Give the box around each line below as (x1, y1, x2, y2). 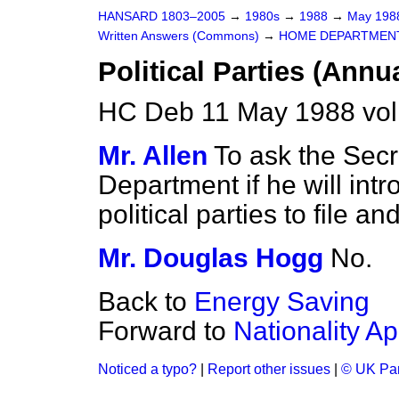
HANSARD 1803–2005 (98, 10, 225, 23)
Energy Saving (194, 287, 370, 316)
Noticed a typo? (98, 362, 197, 377)
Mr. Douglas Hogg (98, 243, 323, 273)
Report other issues (208, 362, 330, 377)
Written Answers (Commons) (98, 29, 263, 43)
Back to (98, 287, 194, 316)
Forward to (98, 316, 233, 346)
